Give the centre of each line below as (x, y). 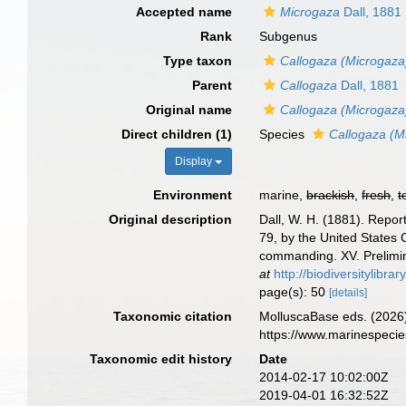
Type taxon (198, 61)
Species (284, 134)
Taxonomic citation (173, 316)
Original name (189, 110)
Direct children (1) (177, 134)
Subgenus (289, 36)
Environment (193, 195)
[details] (348, 293)
